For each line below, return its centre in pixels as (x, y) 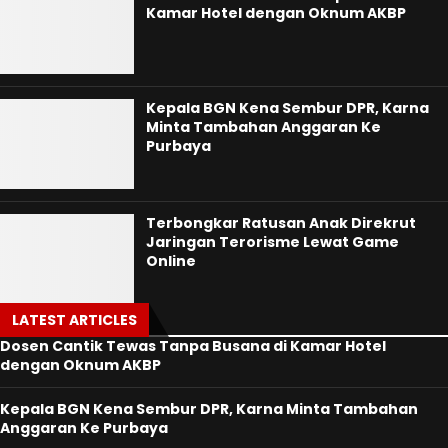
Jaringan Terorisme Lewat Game (273, 241)
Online (171, 260)
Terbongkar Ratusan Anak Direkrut (281, 222)
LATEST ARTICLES (74, 320)
